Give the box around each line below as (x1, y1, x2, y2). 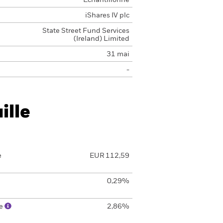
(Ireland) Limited (73, 35, 129, 42)
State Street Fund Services (42, 27, 129, 34)
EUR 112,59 (89, 152, 129, 159)
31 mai (106, 51, 129, 58)
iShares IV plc (85, 12, 129, 19)
